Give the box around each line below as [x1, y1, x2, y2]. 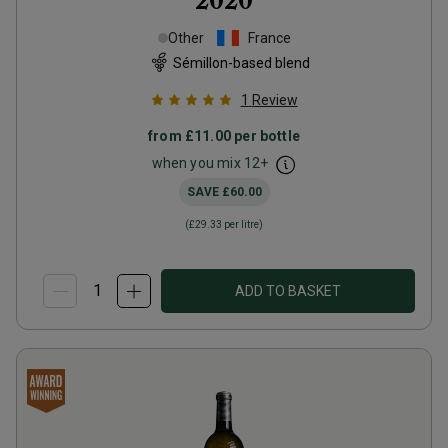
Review [251, 92, 298, 108]
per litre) [222, 219, 263, 230]
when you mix [151, 155, 244, 171]
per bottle [231, 128, 300, 144]
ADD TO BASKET [235, 283, 341, 299]
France [247, 30, 291, 46]
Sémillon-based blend [172, 54, 310, 71]
